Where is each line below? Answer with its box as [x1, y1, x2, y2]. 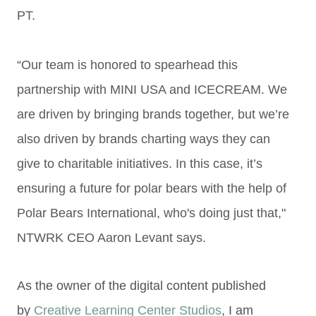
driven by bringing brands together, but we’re [39, 107, 289, 121]
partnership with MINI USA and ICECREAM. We [17, 83, 287, 97]
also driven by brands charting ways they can [17, 132, 270, 146]
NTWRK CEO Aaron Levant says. [17, 231, 206, 245]
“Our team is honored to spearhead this [17, 58, 238, 72]
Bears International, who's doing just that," [50, 206, 286, 220]
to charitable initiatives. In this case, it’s [44, 157, 262, 171]
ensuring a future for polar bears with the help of [17, 181, 286, 195]
